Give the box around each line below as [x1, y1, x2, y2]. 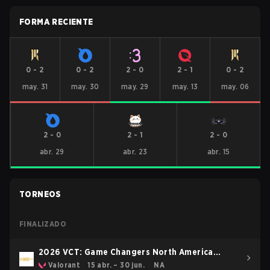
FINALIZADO [19, 219, 66, 228]
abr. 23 [123, 147, 148, 156]
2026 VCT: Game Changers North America [39, 247, 213, 257]
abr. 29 [40, 147, 64, 156]
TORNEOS [19, 189, 61, 199]
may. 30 [71, 82, 99, 91]
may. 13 [172, 82, 198, 91]
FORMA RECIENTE [19, 17, 93, 27]
